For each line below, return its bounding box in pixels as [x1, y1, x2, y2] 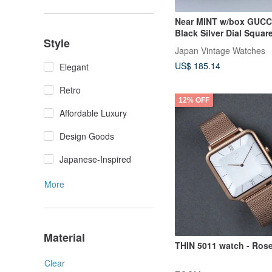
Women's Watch [175, 38, 241, 51]
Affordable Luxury [59, 107, 127, 119]
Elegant [59, 61, 89, 73]
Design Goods [59, 130, 114, 142]
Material [44, 229, 85, 245]
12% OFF [178, 95, 209, 104]
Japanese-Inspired [59, 153, 131, 165]
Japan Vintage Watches [175, 44, 265, 56]
